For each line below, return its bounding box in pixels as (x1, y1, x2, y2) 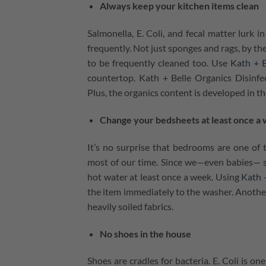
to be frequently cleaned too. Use (87, 57, 228, 69)
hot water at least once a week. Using (87, 170, 239, 182)
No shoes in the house (99, 227, 191, 239)
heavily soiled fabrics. (87, 200, 173, 212)
